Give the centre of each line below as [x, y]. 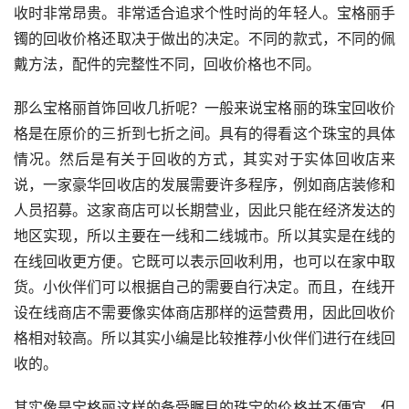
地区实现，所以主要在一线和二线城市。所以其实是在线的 [204, 236]
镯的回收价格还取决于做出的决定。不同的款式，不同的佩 [204, 39]
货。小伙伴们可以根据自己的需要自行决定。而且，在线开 [204, 287]
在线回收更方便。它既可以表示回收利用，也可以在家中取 [204, 262]
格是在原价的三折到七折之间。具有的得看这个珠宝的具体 [204, 134]
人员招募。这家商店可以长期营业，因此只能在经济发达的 [204, 210]
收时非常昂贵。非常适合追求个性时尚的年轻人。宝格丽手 [204, 13]
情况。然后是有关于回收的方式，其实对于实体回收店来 [204, 159]
